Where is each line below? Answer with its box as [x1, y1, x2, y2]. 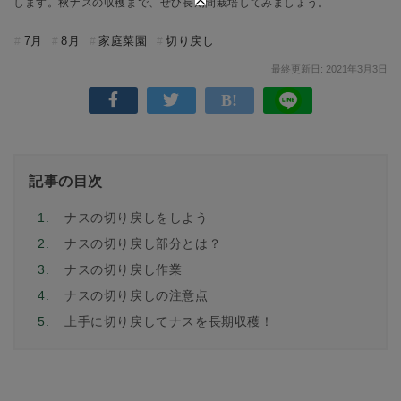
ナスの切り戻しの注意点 [64, 288, 209, 303]
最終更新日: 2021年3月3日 [271, 64, 388, 74]
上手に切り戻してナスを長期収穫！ [64, 314, 274, 328]
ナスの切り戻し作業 [64, 262, 183, 277]
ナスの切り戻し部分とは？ [64, 236, 222, 251]
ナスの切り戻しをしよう [64, 210, 209, 225]
